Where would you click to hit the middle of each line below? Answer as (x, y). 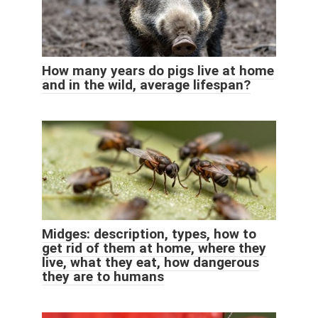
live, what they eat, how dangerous (150, 262)
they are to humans (103, 276)
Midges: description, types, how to (149, 234)
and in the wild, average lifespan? (146, 84)
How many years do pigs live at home (158, 70)
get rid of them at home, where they (154, 248)
